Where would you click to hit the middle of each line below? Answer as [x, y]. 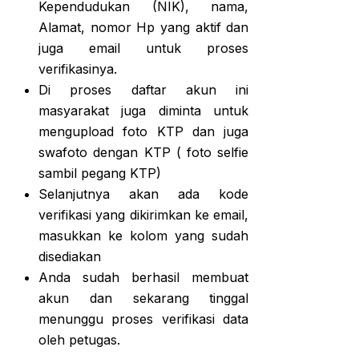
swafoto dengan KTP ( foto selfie [144, 153]
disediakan [70, 257]
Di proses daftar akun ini [144, 90]
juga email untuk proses [144, 48]
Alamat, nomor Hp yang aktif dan [144, 28]
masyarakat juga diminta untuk [144, 111]
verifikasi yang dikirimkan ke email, [144, 215]
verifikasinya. [78, 69]
